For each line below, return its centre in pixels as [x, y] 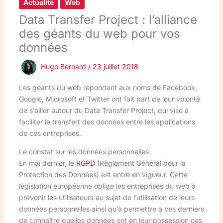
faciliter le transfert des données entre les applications [107, 121]
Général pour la [160, 163]
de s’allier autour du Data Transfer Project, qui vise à [104, 110]
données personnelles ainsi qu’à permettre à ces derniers [111, 209]
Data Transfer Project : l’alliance [108, 19]
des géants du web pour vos [99, 33]
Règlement [117, 163]
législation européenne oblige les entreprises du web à [107, 186]
